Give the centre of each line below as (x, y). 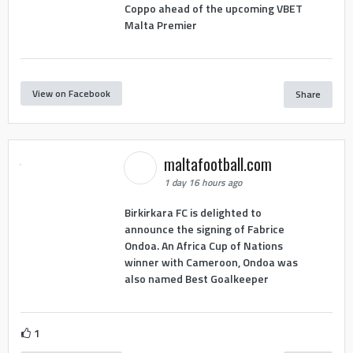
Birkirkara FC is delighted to (193, 212)
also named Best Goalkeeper (196, 278)
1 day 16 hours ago (203, 183)
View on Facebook (71, 93)
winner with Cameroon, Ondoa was (211, 262)
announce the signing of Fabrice (204, 229)
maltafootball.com (219, 164)
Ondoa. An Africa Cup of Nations (203, 245)
